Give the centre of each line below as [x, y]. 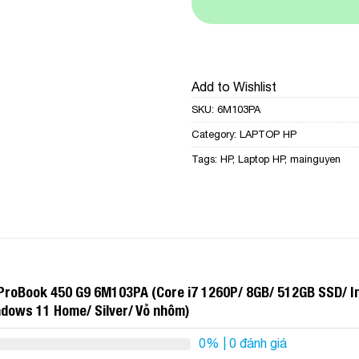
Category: [216, 134]
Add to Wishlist [234, 86]
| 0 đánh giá [253, 343]
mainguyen [315, 159]
